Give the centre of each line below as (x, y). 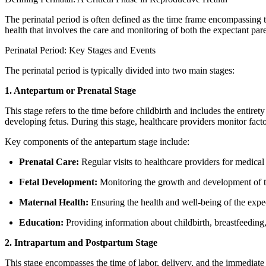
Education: (41, 222)
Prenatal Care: (49, 161)
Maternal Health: (54, 202)
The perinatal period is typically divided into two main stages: (120, 70)
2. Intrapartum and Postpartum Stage (81, 242)
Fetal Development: (58, 182)
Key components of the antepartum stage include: (97, 141)
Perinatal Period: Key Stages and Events (80, 50)
